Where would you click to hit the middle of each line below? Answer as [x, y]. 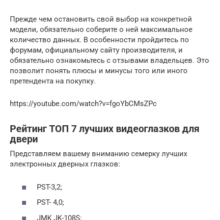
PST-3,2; [49, 187]
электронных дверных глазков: [65, 164]
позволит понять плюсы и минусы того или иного [99, 71]
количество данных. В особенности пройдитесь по [99, 40]
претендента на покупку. [53, 81]
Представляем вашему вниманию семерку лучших [98, 154]
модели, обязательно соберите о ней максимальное [101, 30]
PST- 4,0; [50, 203]
